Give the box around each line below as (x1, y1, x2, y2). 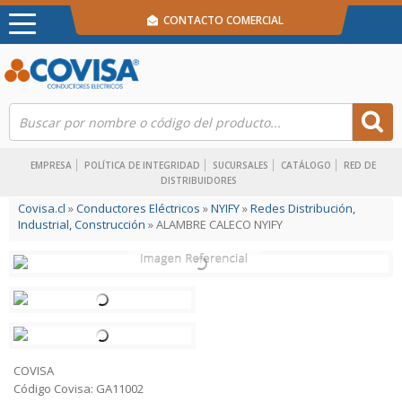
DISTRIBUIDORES (161, 174, 237, 187)
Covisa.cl (18, 200, 66, 216)
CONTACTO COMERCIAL (158, 13, 284, 28)
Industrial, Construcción (18, 216, 145, 232)
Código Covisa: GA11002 (13, 380, 144, 397)
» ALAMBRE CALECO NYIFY (145, 216, 283, 232)
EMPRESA (31, 159, 72, 171)
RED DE (344, 159, 376, 171)
